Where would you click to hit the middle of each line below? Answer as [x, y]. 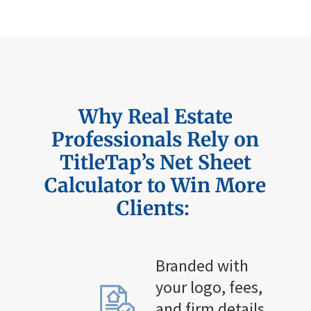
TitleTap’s [107, 162]
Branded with [202, 265]
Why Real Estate [155, 116]
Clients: [153, 208]
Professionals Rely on [155, 139]
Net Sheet [203, 162]
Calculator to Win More [155, 185]
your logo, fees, [209, 287]
